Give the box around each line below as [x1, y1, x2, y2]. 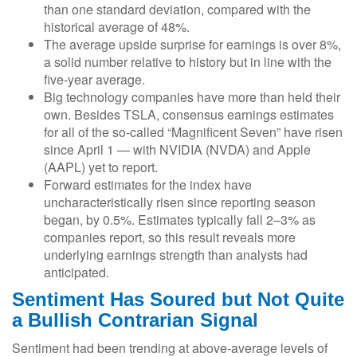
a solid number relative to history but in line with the [44, 52, 331, 71]
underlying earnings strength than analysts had [44, 245, 308, 264]
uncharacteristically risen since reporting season [44, 192, 316, 211]
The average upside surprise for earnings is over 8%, [44, 34, 341, 53]
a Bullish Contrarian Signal [12, 308, 258, 331]
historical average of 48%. [44, 17, 190, 36]
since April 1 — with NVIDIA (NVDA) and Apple [44, 139, 311, 159]
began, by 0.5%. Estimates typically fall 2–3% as [44, 210, 316, 229]
